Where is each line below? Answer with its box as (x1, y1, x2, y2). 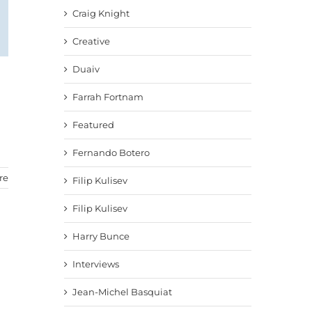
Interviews (72, 258, 119, 270)
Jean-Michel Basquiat (72, 286, 172, 297)
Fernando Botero (72, 146, 150, 158)
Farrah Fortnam (72, 91, 143, 102)
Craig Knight (72, 7, 130, 19)
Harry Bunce (72, 230, 130, 242)
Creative (72, 35, 110, 47)
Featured (72, 118, 114, 130)
